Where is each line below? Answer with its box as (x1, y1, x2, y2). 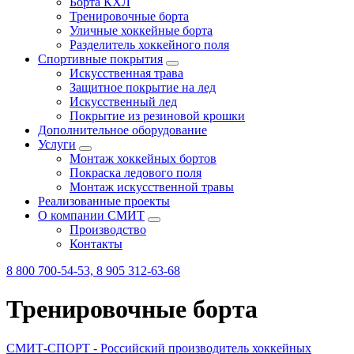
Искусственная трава (70, 66, 183, 80)
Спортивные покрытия (38, 52, 163, 66)
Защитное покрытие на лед (70, 81, 216, 94)
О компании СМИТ (38, 209, 145, 222)
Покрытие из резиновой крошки (70, 109, 245, 122)
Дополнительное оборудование (38, 123, 207, 137)
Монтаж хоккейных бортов (70, 152, 217, 165)
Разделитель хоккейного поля (70, 38, 229, 51)
